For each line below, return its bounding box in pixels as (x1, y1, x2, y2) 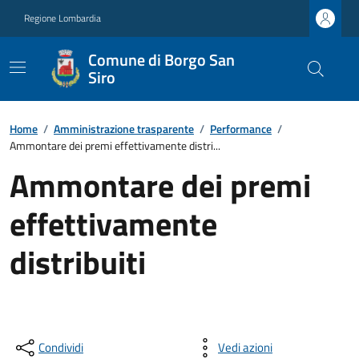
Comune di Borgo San (87, 47, 235, 72)
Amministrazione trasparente (54, 120, 194, 137)
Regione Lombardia (24, 10, 101, 26)
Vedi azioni (218, 338, 272, 357)
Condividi (38, 338, 83, 357)
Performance (210, 120, 272, 137)
